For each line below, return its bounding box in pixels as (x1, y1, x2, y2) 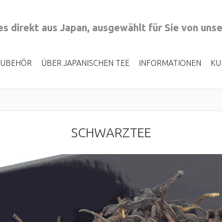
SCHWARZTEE (71, 125, 151, 140)
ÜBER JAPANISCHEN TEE (41, 58, 129, 67)
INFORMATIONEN (139, 58, 201, 67)
